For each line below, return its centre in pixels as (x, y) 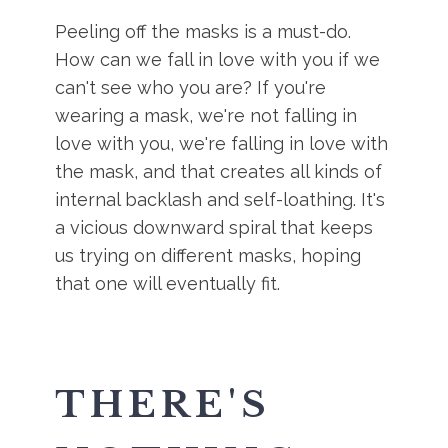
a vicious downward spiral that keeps (214, 227)
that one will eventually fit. (168, 283)
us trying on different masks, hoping (208, 255)
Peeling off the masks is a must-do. (203, 31)
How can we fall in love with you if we (218, 59)
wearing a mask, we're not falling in (206, 115)
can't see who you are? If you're (191, 87)
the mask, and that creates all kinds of (219, 171)
